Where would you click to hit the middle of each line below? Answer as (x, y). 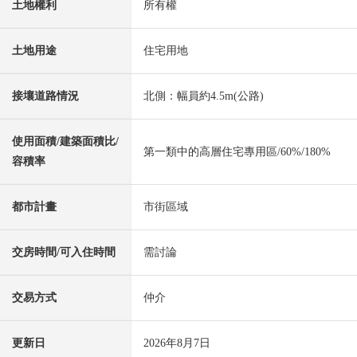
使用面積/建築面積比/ (65, 142)
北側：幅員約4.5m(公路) (204, 96)
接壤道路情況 (45, 96)
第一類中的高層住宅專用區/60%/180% (237, 152)
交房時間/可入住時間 (64, 253)
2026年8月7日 (177, 343)
